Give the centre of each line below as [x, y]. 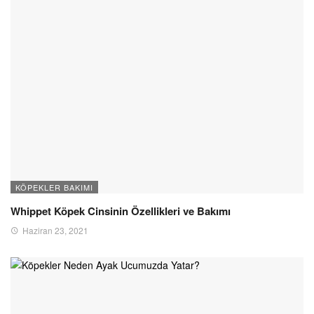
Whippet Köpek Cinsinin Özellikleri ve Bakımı [121, 211]
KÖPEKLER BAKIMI [54, 187]
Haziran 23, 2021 [55, 230]
